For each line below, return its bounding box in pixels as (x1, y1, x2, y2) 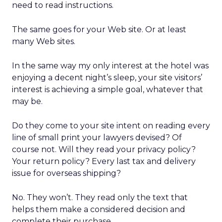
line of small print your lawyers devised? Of (12, 133, 182, 142)
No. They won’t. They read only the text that (12, 193, 188, 202)
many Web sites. (12, 37, 75, 46)
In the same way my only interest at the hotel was (12, 61, 209, 70)
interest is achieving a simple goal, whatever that (12, 85, 203, 94)
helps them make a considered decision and (12, 205, 185, 214)
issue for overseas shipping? (12, 168, 121, 178)
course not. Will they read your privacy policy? (12, 145, 196, 154)
